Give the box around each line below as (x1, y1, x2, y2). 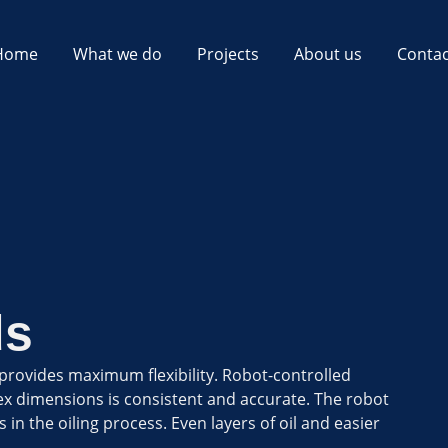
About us (294, 43, 362, 66)
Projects (197, 43, 259, 66)
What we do (73, 43, 162, 66)
